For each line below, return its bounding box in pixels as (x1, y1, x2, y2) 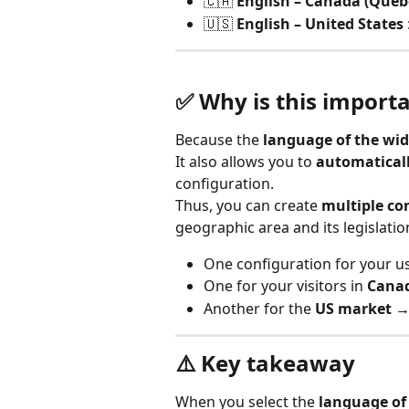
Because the (175, 129, 263, 150)
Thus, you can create (175, 194, 321, 215)
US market (315, 298, 392, 319)
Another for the (204, 298, 315, 319)
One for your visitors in (204, 276, 367, 297)
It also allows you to (175, 151, 316, 172)
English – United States (236, 13, 404, 34)
